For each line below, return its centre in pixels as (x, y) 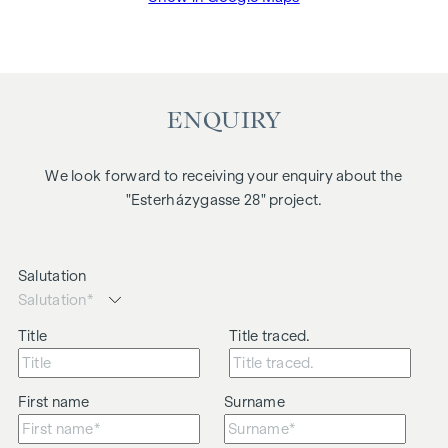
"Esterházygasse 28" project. (224, 199)
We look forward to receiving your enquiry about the (224, 175)
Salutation (52, 275)
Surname (254, 401)
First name (53, 401)
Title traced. (270, 335)
